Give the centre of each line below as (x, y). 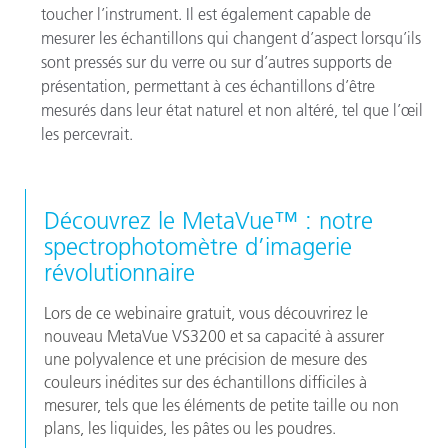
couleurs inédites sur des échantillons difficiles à (205, 381)
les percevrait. (87, 134)
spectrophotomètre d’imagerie (198, 246)
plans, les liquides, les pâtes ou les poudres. (190, 427)
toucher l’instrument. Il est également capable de (206, 14)
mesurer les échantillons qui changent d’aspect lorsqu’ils (231, 38)
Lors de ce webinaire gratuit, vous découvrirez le (206, 312)
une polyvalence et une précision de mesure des (205, 358)
